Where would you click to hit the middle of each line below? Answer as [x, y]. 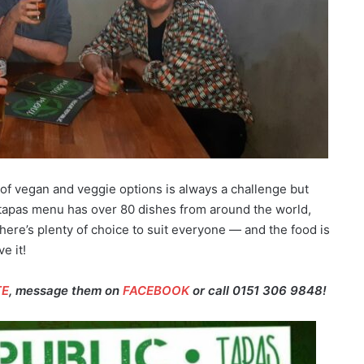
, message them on [66, 291]
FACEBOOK [156, 291]
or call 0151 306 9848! [258, 291]
